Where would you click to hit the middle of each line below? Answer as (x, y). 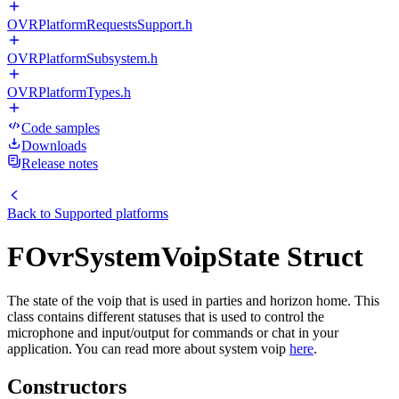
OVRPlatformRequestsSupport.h (100, 24)
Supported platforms (111, 213)
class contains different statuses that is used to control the (166, 316)
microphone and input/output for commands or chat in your (173, 332)
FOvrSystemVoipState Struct (185, 257)
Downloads (54, 146)
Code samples (61, 128)
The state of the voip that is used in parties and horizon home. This (193, 300)
